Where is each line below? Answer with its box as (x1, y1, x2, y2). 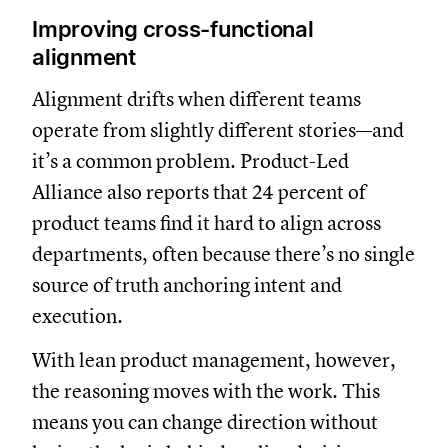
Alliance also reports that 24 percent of (32, 179, 366, 205)
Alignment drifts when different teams (32, 86, 361, 112)
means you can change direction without (32, 409, 378, 435)
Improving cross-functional (32, 15, 314, 42)
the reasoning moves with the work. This (32, 378, 380, 404)
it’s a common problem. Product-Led (32, 148, 349, 174)
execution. (32, 303, 123, 329)
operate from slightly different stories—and (32, 117, 404, 143)
